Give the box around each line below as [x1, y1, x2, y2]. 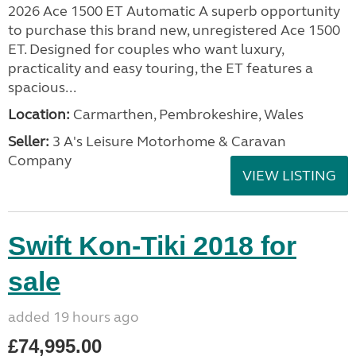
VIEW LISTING [242, 167, 336, 184]
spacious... [8, 79, 76, 96]
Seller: [8, 133, 49, 150]
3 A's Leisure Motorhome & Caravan [49, 133, 286, 150]
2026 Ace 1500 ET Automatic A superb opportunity [8, 2, 340, 20]
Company [8, 152, 72, 169]
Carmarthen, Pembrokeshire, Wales [70, 106, 304, 123]
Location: [8, 106, 70, 123]
